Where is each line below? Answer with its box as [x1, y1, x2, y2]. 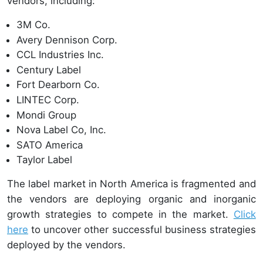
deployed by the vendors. [7, 239, 129, 251]
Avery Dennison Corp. [16, 33, 117, 46]
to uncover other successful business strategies [28, 224, 256, 236]
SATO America [16, 139, 83, 151]
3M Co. [16, 19, 50, 31]
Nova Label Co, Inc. [16, 124, 106, 136]
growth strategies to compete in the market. [7, 208, 234, 221]
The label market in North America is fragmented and [7, 178, 256, 190]
